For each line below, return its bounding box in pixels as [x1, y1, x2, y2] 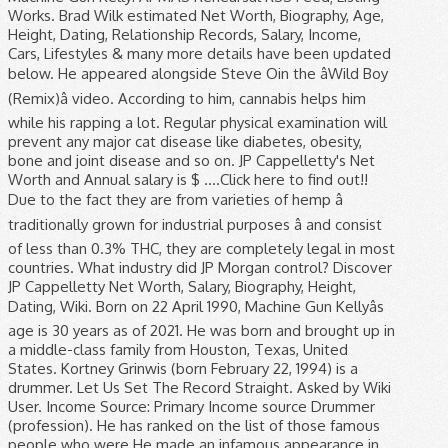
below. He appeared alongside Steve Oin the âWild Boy [8, 63, 388, 83]
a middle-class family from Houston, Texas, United [8, 339, 348, 359]
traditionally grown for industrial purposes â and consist [8, 214, 382, 234]
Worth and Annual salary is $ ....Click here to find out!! [8, 169, 368, 189]
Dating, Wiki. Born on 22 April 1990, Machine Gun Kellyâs [8, 296, 384, 316]
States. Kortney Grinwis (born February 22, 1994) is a [8, 358, 358, 378]
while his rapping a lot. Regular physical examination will [8, 112, 387, 132]
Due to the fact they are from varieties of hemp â [8, 189, 343, 209]
